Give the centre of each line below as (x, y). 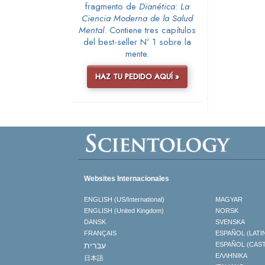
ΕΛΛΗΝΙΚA (231, 256)
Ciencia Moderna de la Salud (137, 18)
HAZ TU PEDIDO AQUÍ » (137, 76)
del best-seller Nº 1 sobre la (137, 42)
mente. (137, 54)
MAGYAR (229, 200)
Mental (91, 30)
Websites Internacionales (127, 179)
